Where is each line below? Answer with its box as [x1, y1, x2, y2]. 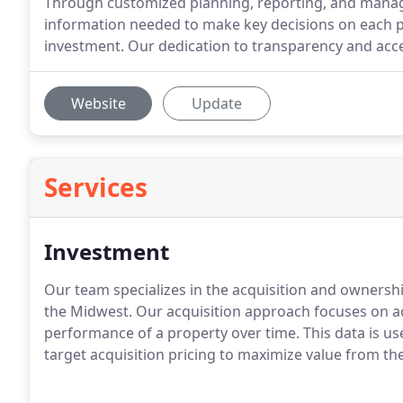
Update [192, 94, 242, 113]
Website [70, 94, 126, 113]
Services [44, 170, 148, 204]
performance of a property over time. [44, 323, 300, 343]
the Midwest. [44, 301, 132, 321]
